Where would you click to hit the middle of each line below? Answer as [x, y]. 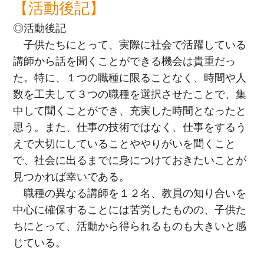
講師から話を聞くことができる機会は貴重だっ [125, 62]
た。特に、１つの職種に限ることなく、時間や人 [130, 78]
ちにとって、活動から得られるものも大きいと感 [130, 227]
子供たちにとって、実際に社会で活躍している [130, 45]
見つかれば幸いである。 [72, 177]
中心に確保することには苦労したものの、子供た [130, 210]
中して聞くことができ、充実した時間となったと [130, 111]
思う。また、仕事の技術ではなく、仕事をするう [130, 128]
